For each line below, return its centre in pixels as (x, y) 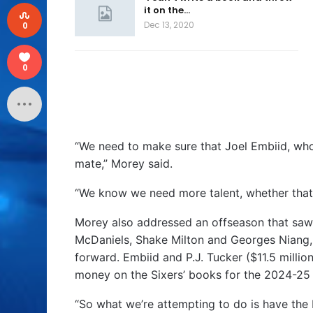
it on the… (167, 10)
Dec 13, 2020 (169, 24)
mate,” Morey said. (124, 163)
